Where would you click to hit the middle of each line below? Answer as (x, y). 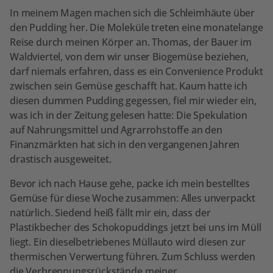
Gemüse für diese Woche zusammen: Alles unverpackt (133, 198)
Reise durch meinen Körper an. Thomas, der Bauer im (131, 42)
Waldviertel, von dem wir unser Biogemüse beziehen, (129, 56)
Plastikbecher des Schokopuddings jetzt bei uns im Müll (136, 227)
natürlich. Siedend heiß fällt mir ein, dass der (110, 212)
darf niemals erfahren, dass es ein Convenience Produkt (136, 71)
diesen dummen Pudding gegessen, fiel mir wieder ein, (133, 100)
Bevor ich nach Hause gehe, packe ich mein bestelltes (130, 183)
